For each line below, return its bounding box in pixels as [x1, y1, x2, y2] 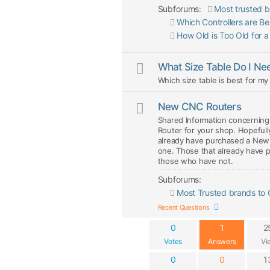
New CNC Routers [157, 101, 241, 113]
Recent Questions [157, 203, 210, 212]
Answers [208, 237, 236, 246]
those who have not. [157, 156, 233, 166]
